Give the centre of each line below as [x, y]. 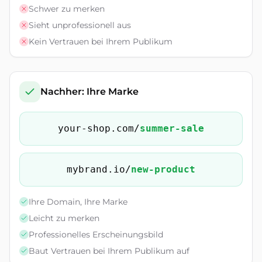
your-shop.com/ [99, 128]
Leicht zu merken [64, 218]
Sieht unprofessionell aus [80, 25]
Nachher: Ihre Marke [89, 92]
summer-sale [172, 128]
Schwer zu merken [67, 9]
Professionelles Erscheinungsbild [96, 235]
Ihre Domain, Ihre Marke [78, 202]
